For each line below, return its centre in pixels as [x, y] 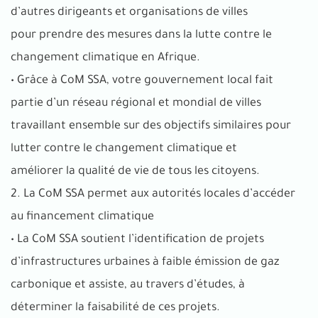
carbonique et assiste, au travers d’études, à [128, 285]
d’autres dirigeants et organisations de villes [129, 12]
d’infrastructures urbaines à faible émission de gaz [145, 262]
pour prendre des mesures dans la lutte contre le [141, 35]
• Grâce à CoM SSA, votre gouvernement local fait [142, 81]
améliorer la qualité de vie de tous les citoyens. [135, 171]
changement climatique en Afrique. [105, 58]
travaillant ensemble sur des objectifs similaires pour [151, 126]
